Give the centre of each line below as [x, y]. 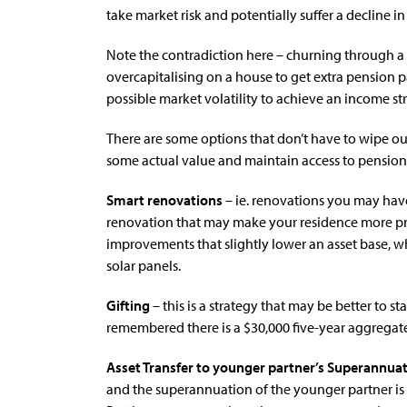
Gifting [128, 305]
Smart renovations [164, 199]
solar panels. [144, 265]
